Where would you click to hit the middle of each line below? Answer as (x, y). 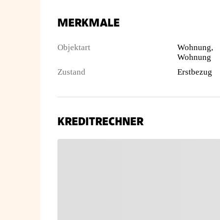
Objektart (74, 47)
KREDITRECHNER (100, 122)
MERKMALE (89, 23)
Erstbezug (194, 72)
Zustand (71, 72)
